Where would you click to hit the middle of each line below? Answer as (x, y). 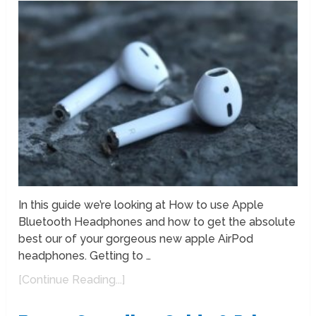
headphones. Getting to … (85, 256)
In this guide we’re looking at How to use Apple (141, 205)
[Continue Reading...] (72, 280)
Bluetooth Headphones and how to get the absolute (157, 222)
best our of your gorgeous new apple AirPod (136, 239)
